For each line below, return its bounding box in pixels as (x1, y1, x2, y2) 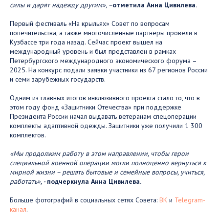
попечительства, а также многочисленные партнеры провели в (10, 28, 197, 37)
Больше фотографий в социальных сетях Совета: (10, 195, 159, 204)
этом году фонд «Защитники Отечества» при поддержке (10, 102, 181, 111)
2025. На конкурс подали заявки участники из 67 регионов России (10, 65, 208, 74)
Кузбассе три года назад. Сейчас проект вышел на (10, 37, 162, 46)
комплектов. (10, 130, 46, 139)
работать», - (10, 176, 47, 186)
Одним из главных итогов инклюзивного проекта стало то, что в (10, 93, 200, 102)
